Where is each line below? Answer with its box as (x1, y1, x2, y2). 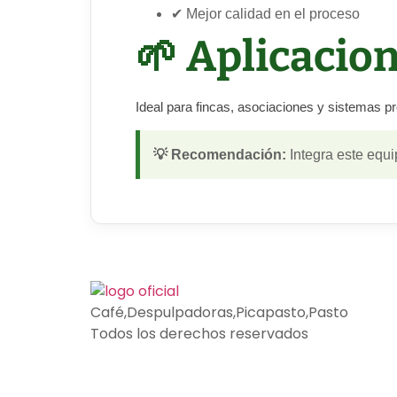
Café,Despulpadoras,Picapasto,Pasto (90, 302, 348, 323)
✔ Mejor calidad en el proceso (171, 6, 360, 22)
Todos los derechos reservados (90, 323, 308, 345)
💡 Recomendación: (153, 147, 286, 163)
